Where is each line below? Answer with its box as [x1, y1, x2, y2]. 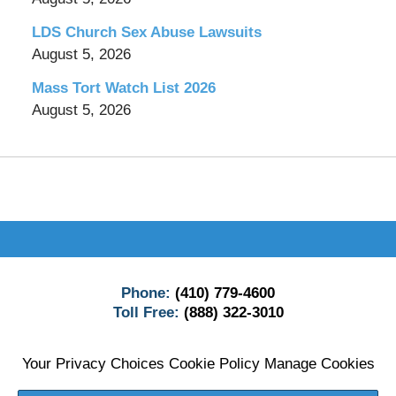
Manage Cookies [263, 354, 375, 372]
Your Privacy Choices [21, 354, 164, 372]
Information [197, 244, 271, 262]
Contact [197, 222, 248, 240]
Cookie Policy [168, 354, 260, 372]
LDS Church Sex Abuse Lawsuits [31, 24, 262, 42]
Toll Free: [112, 303, 184, 321]
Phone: [121, 284, 175, 301]
